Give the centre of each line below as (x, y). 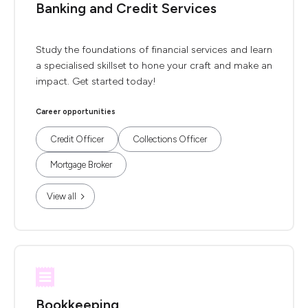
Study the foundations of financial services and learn (154, 50)
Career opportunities (76, 112)
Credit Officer (77, 139)
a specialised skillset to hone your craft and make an (154, 66)
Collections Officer (170, 139)
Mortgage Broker (81, 165)
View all (62, 196)
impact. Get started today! (96, 81)
